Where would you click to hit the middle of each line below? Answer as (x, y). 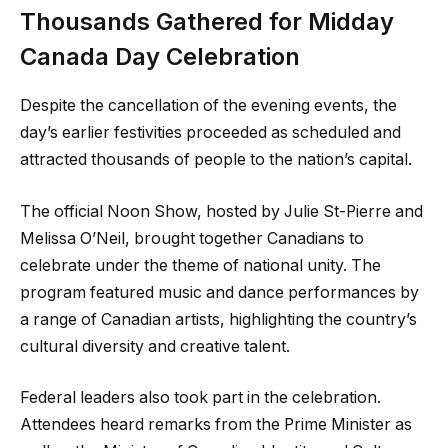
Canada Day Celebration (160, 57)
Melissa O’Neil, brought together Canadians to (192, 238)
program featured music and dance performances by (219, 292)
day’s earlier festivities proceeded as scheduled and (210, 133)
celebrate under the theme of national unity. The (200, 265)
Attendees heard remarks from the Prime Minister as (216, 425)
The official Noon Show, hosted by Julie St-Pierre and (221, 211)
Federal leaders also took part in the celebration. (200, 398)
